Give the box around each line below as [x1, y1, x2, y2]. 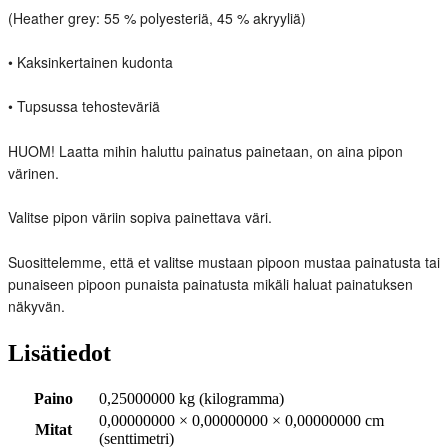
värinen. [8, 162, 59, 183]
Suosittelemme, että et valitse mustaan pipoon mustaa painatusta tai [8, 252, 440, 273]
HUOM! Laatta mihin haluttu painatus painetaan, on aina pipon [8, 140, 403, 161]
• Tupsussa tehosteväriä [8, 95, 160, 116]
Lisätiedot [8, 340, 111, 367]
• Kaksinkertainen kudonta [8, 51, 173, 72]
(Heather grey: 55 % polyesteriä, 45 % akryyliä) [8, 7, 306, 28]
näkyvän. [8, 296, 65, 317]
